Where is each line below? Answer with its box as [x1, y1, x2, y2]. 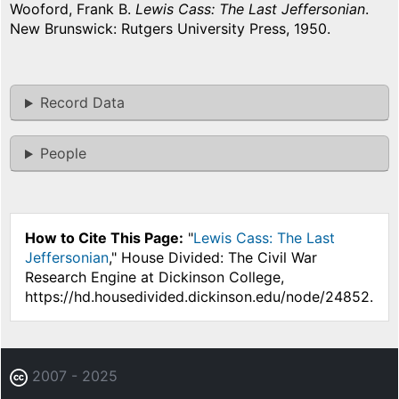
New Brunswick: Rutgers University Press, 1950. [10, 20, 330, 38]
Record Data [39, 94, 125, 112]
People [39, 144, 86, 163]
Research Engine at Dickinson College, [25, 268, 284, 287]
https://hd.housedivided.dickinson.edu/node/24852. [25, 288, 373, 306]
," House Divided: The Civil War [109, 248, 317, 267]
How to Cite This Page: [25, 229, 183, 248]
